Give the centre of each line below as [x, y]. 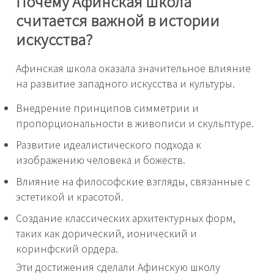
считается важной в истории [118, 20]
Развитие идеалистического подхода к [109, 145]
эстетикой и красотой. [70, 197]
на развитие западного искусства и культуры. [125, 83]
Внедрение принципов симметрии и [107, 108]
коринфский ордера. [67, 249]
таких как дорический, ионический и [106, 233]
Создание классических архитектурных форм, [126, 218]
